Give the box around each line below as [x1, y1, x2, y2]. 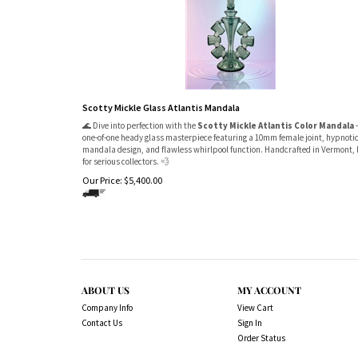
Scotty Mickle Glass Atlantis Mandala [82, 101, 240, 113]
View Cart [237, 302, 273, 313]
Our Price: [82, 174, 122, 186]
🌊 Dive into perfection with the [82, 119, 197, 131]
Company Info [82, 302, 133, 313]
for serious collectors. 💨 [82, 155, 169, 167]
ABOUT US [82, 284, 129, 296]
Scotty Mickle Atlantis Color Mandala [197, 119, 354, 131]
